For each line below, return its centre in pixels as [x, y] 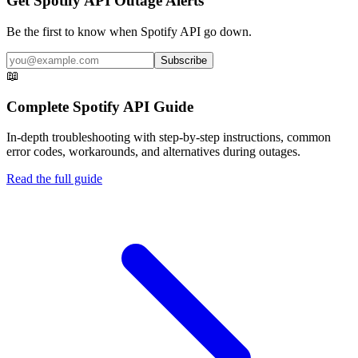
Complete [40, 106]
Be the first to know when [74, 32]
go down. [226, 32]
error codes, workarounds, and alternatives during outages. [153, 152]
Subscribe [184, 61]
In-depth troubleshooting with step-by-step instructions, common [169, 137]
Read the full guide [54, 179]
